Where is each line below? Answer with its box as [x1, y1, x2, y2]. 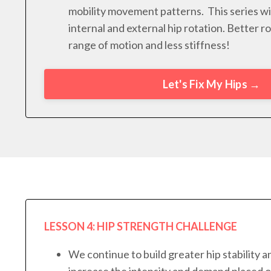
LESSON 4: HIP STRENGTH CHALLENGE [44, 219, 237, 233]
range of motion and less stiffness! [68, 38, 230, 52]
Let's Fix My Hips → [162, 77, 261, 91]
